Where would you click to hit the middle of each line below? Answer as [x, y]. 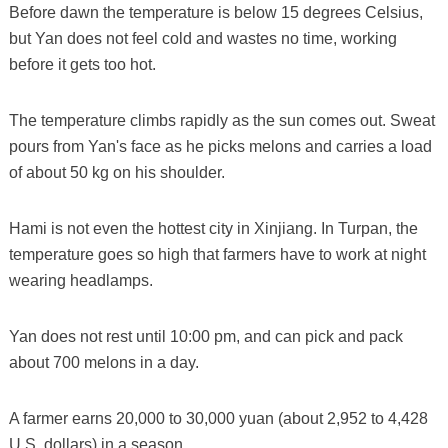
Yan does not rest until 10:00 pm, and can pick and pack [205, 336]
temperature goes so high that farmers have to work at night [217, 254]
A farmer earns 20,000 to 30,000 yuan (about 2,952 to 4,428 [218, 418]
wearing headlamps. [80, 280]
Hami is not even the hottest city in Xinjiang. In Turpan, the [213, 228]
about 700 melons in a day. [103, 362]
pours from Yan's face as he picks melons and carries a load [220, 146]
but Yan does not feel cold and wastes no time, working [202, 38]
